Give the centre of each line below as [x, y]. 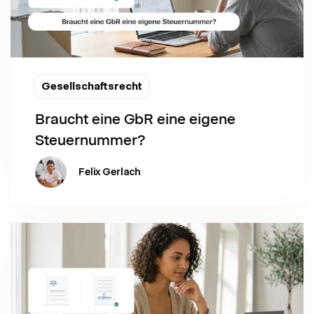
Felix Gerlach [110, 172]
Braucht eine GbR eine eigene [135, 118]
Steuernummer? [90, 139]
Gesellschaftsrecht [92, 86]
